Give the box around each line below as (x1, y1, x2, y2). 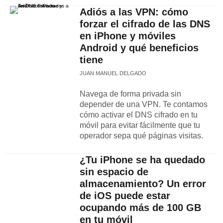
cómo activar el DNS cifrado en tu (80, 111, 198, 119)
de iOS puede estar (80, 190, 170, 201)
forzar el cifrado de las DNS (80, 18, 210, 29)
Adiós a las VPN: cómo (80, 6, 188, 17)
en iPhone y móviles (80, 30, 176, 41)
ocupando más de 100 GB (80, 202, 201, 213)
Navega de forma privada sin (80, 90, 181, 98)
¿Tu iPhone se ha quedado (80, 154, 205, 165)
